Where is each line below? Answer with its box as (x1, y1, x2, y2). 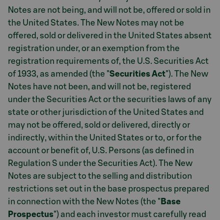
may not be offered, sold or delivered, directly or (8, 120, 190, 129)
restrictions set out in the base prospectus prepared (8, 184, 209, 193)
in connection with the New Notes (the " (8, 197, 161, 206)
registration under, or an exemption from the (8, 44, 180, 53)
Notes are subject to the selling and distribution (8, 171, 192, 180)
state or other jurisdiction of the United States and (8, 108, 204, 116)
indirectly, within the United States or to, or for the (8, 133, 202, 142)
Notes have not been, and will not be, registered (8, 82, 191, 91)
